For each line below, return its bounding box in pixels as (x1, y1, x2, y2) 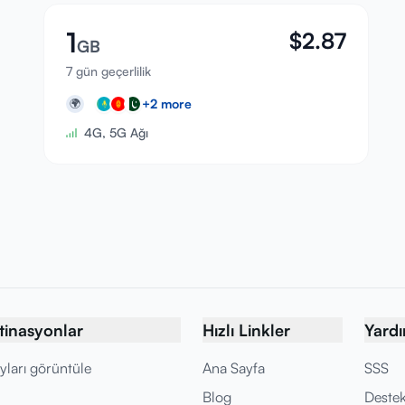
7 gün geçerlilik (66, 63, 151, 79)
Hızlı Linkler (202, 320, 290, 340)
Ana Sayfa (202, 359, 265, 377)
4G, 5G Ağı (84, 125, 148, 140)
